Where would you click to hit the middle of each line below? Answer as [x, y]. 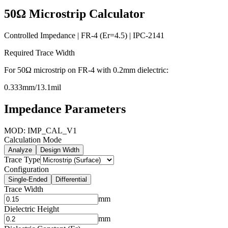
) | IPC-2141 [145, 35]
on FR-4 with [89, 70]
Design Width [60, 150]
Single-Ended [28, 179]
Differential [71, 179]
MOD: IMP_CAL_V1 [40, 130]
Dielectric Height [32, 209]
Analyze [20, 150]
